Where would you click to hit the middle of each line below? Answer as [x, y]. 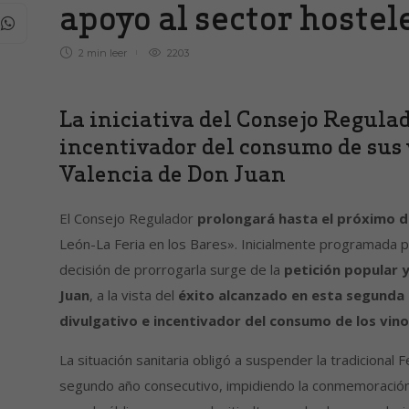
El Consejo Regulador [128, 219]
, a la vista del [133, 295]
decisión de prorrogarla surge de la [171, 270]
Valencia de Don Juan [172, 174]
